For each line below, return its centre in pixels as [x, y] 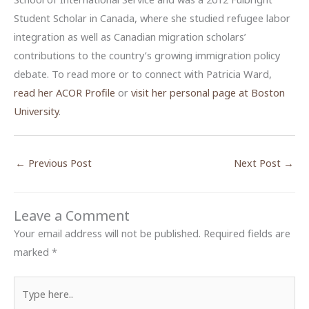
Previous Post [59, 163]
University [36, 111]
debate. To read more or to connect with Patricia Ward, [143, 73]
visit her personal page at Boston [208, 92]
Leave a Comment [72, 215]
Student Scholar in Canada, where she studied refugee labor [152, 18]
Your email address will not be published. [107, 233]
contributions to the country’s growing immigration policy [147, 55]
